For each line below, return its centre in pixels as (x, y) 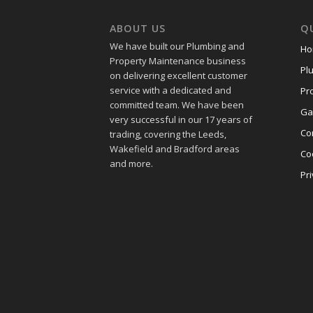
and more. (131, 164)
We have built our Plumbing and (177, 46)
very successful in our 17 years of (181, 120)
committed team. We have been (177, 105)
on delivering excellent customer (179, 76)
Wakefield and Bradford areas (175, 149)
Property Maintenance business (178, 61)
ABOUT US (138, 29)
